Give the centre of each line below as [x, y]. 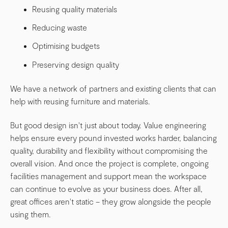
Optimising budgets [66, 46]
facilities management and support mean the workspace [108, 176]
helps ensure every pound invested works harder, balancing [113, 138]
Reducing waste [60, 27]
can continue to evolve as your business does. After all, [106, 189]
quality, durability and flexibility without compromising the [109, 151]
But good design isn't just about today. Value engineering [108, 125]
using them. [31, 214]
